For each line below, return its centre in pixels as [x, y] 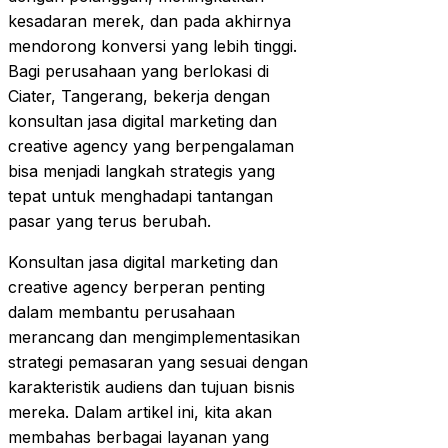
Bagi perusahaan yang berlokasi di [138, 71]
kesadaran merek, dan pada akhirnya [149, 21]
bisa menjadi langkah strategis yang [141, 171]
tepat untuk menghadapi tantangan [140, 196]
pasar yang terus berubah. [109, 221]
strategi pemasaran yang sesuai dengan [158, 362]
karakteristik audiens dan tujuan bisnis [151, 387]
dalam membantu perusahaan [121, 312]
